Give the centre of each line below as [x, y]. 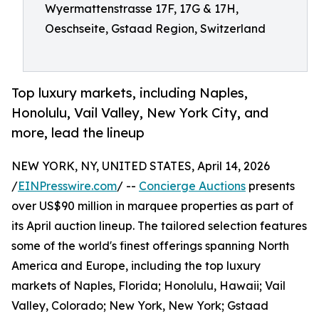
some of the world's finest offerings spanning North [150, 246]
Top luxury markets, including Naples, [130, 93]
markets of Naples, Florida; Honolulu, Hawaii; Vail [148, 286]
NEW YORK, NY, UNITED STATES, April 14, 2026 [141, 166]
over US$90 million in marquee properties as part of [152, 206]
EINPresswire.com [67, 186]
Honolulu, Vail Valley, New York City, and [140, 113]
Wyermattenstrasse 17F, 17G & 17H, [142, 9]
